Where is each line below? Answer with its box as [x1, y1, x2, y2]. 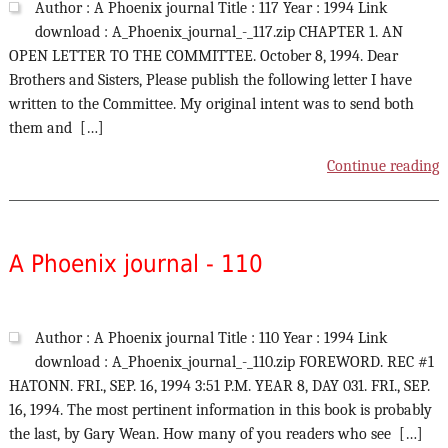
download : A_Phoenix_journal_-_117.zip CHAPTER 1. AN [34, 23, 403, 42]
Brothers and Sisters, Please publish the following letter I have [8, 71, 412, 90]
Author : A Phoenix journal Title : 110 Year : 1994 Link [34, 329, 387, 348]
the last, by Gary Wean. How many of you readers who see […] [8, 425, 423, 444]
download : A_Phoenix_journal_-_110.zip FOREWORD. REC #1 [34, 353, 434, 372]
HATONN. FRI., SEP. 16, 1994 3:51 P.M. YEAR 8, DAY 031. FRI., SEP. [8, 377, 430, 396]
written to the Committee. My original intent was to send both [8, 95, 414, 114]
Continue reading [327, 157, 440, 176]
